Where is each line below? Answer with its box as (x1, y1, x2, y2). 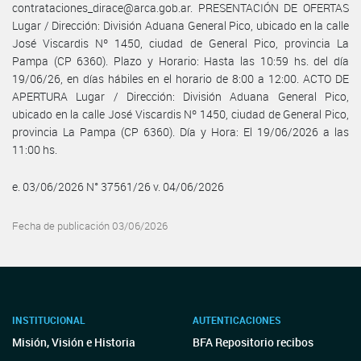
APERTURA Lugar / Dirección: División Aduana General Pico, (12, 88, 349, 104)
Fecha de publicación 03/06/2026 (12, 218, 168, 233)
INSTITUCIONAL (12, 313, 85, 326)
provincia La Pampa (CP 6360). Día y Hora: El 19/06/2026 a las (12, 123, 349, 139)
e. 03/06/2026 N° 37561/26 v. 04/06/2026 (12, 178, 224, 194)
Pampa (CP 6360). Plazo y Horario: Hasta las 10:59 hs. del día (12, 52, 349, 68)
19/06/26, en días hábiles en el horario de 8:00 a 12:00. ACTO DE (12, 70, 349, 86)
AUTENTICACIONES (193, 313, 281, 326)
